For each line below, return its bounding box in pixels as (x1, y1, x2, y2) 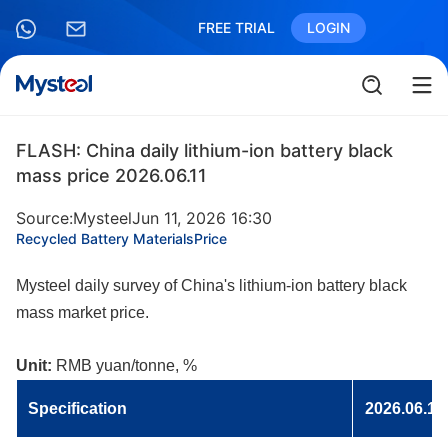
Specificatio (28, 400, 117, 417)
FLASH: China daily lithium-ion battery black (16, 140, 393, 161)
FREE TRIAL (198, 19, 275, 36)
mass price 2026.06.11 (16, 165, 207, 186)
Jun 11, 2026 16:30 (132, 208, 272, 228)
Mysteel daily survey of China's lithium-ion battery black (16, 277, 407, 294)
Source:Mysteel (16, 208, 132, 228)
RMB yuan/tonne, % (52, 357, 197, 374)
